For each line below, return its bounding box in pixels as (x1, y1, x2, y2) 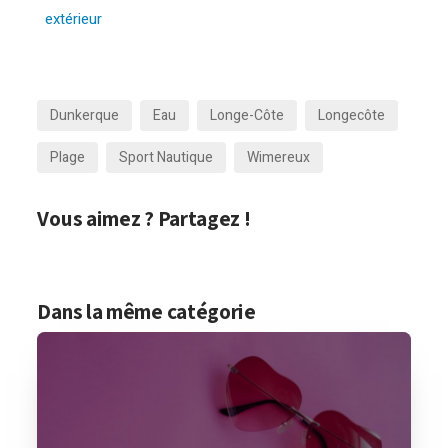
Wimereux (247, 147, 311, 168)
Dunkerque (50, 105, 120, 126)
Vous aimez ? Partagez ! (37, 204, 251, 232)
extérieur (45, 8, 103, 30)
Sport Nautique (119, 147, 214, 168)
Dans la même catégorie (37, 297, 256, 325)
